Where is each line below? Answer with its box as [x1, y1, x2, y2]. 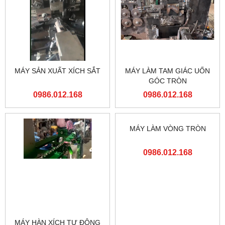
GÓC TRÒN [148, 76, 187, 85]
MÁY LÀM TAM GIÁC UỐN [125, 66, 210, 75]
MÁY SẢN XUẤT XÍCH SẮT [15, 66, 100, 75]
